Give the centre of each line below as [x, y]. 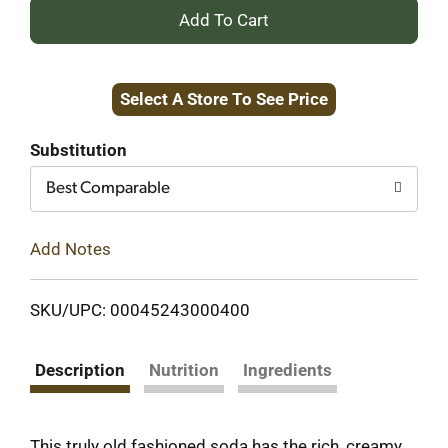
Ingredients [287, 369]
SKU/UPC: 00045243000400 [140, 309]
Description [80, 369]
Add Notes [70, 248]
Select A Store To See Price [224, 99]
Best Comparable [108, 188]
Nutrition [184, 369]
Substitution [78, 150]
